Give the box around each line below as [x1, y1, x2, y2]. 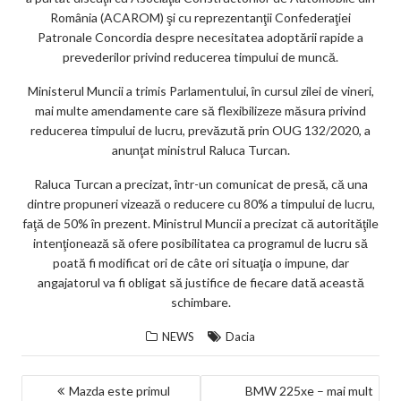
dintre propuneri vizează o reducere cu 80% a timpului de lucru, [26, 195, 375, 211]
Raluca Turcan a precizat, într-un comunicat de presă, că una [33, 175, 368, 192]
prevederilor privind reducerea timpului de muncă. [63, 48, 338, 64]
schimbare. [170, 294, 231, 310]
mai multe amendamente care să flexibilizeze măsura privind [35, 102, 366, 118]
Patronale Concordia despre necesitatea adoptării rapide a [38, 29, 363, 45]
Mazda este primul [68, 382, 170, 398]
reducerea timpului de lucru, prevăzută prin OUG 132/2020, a [30, 122, 371, 138]
